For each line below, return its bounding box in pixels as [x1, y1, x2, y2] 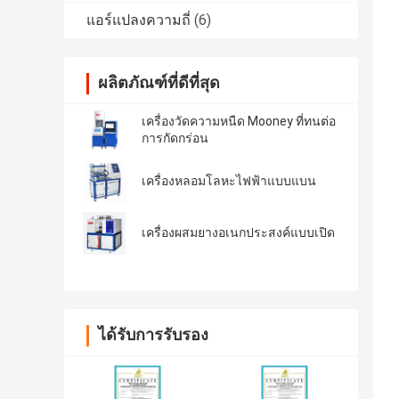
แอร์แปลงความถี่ [86, 12, 191, 29]
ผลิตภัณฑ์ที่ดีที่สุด [98, 73, 220, 93]
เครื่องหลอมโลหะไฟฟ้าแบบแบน [142, 174, 316, 189]
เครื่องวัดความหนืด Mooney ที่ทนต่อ [142, 114, 336, 129]
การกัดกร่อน [142, 131, 208, 146]
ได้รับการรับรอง [98, 325, 208, 345]
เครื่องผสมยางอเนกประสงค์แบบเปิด [142, 225, 335, 240]
